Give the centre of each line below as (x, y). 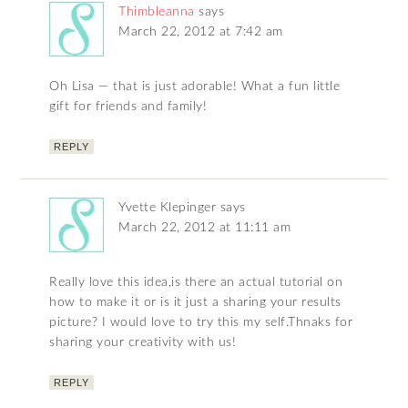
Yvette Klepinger (168, 207)
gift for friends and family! (128, 106)
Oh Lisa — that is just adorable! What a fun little (195, 86)
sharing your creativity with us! (143, 342)
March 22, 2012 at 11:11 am (205, 227)
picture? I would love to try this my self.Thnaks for (201, 322)
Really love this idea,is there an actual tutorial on (196, 282)
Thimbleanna (157, 11)
